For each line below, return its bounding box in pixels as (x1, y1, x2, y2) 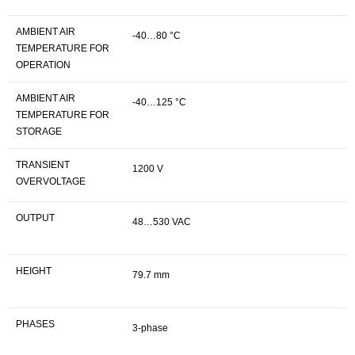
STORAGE (16, 126, 62, 137)
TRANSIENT (16, 159, 70, 170)
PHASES (16, 319, 55, 330)
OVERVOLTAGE (16, 176, 86, 187)
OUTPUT (16, 212, 55, 223)
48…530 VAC (132, 216, 191, 227)
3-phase (132, 323, 168, 334)
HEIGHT (16, 265, 52, 277)
